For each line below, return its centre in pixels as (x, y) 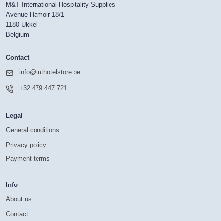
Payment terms (28, 159)
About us (18, 199)
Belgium (17, 34)
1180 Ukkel (21, 24)
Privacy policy (26, 145)
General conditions (32, 130)
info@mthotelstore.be (50, 72)
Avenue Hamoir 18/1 (35, 14)
